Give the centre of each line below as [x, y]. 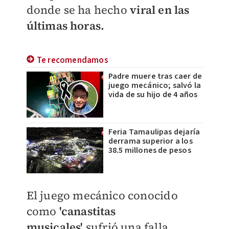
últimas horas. [65, 26]
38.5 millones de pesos [150, 150]
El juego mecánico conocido [102, 195]
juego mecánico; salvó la [155, 85]
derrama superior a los [150, 141]
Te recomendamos [72, 60]
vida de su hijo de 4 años [153, 95]
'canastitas [87, 211]
